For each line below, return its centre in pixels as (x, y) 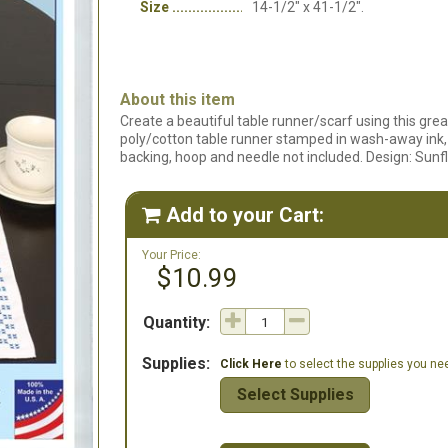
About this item (177, 99)
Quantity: (176, 322)
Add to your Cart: (245, 215)
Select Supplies (295, 394)
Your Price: (171, 255)
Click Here (251, 364)
